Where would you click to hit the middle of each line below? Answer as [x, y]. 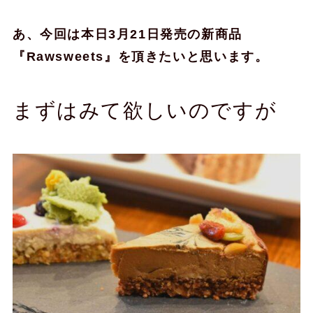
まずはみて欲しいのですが [145, 111]
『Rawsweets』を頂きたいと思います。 [140, 57]
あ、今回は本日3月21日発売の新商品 [127, 35]
